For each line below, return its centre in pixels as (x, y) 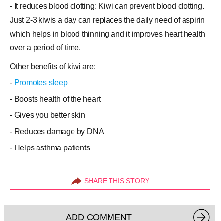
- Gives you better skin (48, 115)
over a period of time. (45, 48)
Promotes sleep (41, 83)
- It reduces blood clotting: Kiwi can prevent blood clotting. (107, 6)
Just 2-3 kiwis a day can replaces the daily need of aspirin (108, 20)
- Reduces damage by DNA (57, 131)
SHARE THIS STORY (117, 181)
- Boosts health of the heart (55, 99)
